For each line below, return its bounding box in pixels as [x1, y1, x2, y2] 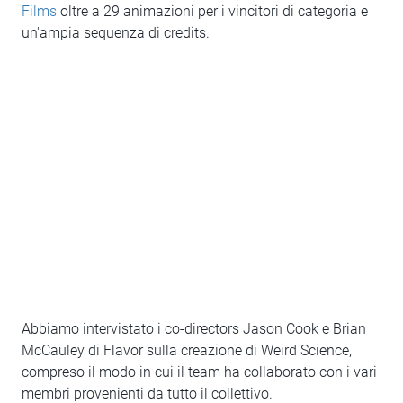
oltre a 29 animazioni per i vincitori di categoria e [57, 3, 368, 20]
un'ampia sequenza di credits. [22, 24, 210, 41]
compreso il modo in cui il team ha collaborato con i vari [22, 363, 377, 381]
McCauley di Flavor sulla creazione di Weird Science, [22, 342, 352, 359]
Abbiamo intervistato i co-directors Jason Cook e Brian [22, 320, 366, 337]
